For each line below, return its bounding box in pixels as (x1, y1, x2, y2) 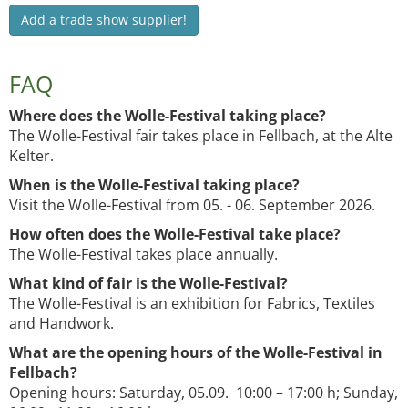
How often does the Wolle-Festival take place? (9, 224, 341, 245)
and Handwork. (9, 313, 114, 334)
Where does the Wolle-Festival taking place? (9, 106, 326, 127)
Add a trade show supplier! (21, 11, 187, 29)
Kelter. (9, 146, 54, 167)
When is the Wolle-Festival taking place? (9, 175, 300, 196)
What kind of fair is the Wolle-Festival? (9, 273, 288, 294)
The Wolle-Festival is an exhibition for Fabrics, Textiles (9, 293, 375, 314)
